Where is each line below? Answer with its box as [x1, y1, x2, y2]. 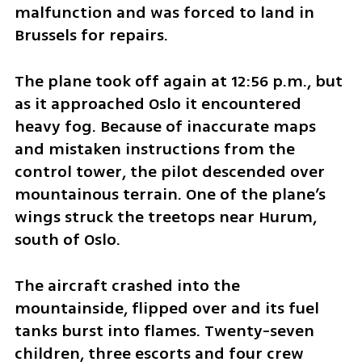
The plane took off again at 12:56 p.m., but [14, 69, 343, 93]
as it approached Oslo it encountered [14, 91, 301, 116]
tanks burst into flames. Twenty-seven [14, 318, 314, 343]
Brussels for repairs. [14, 23, 168, 47]
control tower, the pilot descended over [14, 159, 325, 183]
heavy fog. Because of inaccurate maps [14, 114, 316, 138]
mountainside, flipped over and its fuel [14, 296, 319, 320]
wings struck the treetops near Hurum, [14, 204, 317, 229]
